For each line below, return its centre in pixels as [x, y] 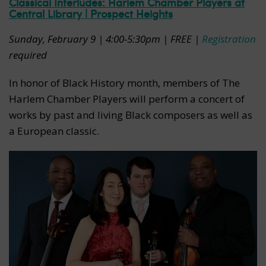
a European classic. [54, 131]
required [28, 55]
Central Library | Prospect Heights [91, 13]
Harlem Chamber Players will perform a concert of [127, 99]
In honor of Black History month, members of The [124, 83]
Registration [229, 39]
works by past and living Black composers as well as [131, 115]
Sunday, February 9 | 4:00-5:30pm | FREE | [105, 39]
